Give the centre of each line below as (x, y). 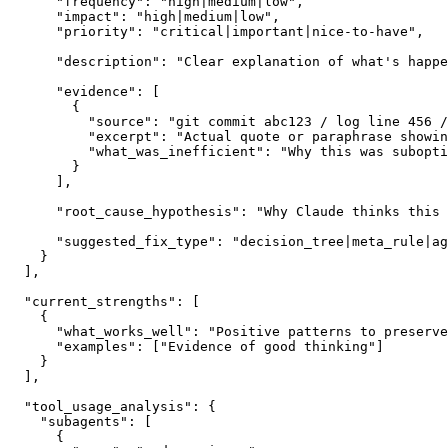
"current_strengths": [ (104, 301)
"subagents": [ (80, 421)
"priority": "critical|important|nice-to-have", (216, 31)
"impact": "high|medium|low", (144, 16)
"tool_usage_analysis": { (112, 406)
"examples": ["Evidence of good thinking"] (196, 346)
